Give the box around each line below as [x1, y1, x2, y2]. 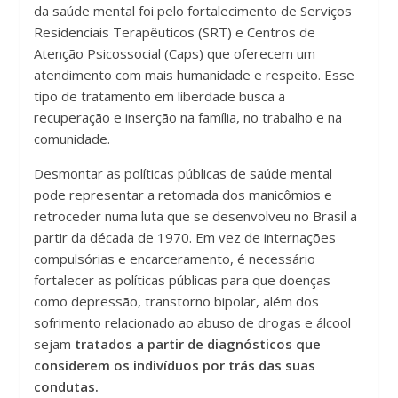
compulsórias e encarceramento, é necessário [34, 249, 316, 267]
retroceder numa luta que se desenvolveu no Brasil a [34, 206, 358, 225]
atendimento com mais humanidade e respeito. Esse [34, 65, 355, 84]
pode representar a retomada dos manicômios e [34, 185, 333, 203]
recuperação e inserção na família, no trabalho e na [34, 107, 343, 126]
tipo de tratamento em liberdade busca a [34, 86, 286, 105]
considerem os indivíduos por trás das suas [34, 355, 316, 374]
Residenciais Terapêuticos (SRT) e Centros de [34, 22, 316, 41]
